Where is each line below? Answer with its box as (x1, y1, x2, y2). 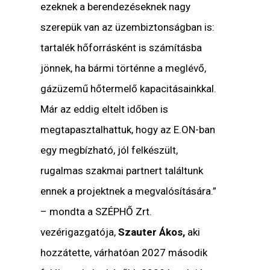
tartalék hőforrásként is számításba (40, 42, 202, 54)
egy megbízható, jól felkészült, (40, 144, 178, 157)
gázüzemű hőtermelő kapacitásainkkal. (40, 83, 217, 95)
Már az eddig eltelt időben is (40, 103, 169, 116)
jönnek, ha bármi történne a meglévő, (40, 62, 207, 75)
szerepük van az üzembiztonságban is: (40, 21, 215, 34)
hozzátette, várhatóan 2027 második (40, 246, 208, 259)
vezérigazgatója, (40, 226, 119, 239)
